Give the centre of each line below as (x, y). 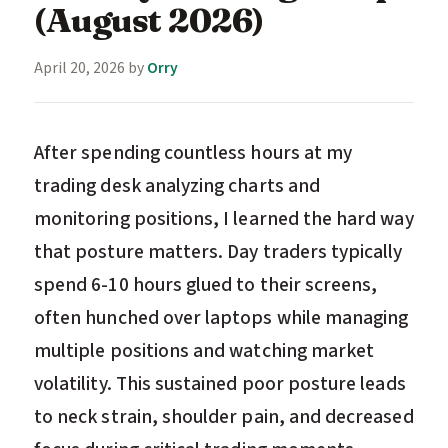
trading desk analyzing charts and (177, 185)
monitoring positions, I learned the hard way (224, 218)
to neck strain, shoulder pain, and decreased (224, 416)
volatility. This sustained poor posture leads (220, 383)
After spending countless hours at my (193, 152)
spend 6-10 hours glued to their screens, (206, 284)
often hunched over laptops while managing (221, 317)
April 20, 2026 (79, 67)
